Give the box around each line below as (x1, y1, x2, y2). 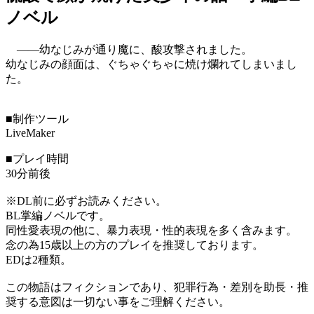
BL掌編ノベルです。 (6, 210, 110, 222)
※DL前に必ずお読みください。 (6, 195, 167, 207)
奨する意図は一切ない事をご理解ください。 (6, 296, 230, 308)
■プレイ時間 (6, 153, 69, 165)
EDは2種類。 (6, 254, 71, 266)
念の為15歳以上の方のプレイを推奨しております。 (6, 239, 264, 252)
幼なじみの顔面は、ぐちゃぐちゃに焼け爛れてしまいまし (6, 58, 297, 71)
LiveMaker (6, 127, 55, 139)
